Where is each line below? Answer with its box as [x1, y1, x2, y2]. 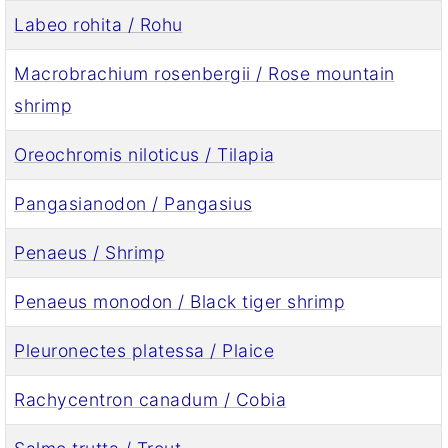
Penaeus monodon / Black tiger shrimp [14, 290, 345, 312]
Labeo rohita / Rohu [14, 13, 183, 35]
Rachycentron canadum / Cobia [14, 388, 286, 410]
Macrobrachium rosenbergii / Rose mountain [14, 62, 395, 84]
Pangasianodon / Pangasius [14, 192, 253, 214]
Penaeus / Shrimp [14, 241, 165, 263]
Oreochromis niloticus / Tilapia [14, 143, 275, 165]
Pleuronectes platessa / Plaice [14, 339, 274, 361]
